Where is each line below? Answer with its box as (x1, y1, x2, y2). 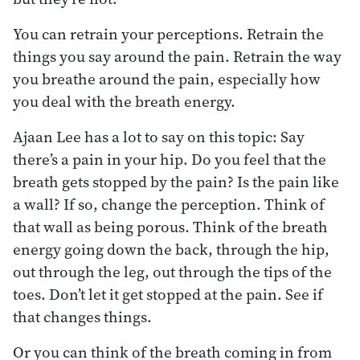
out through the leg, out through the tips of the (13, 260, 332, 282)
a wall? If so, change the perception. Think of (13, 193, 325, 215)
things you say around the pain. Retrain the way (13, 45, 342, 67)
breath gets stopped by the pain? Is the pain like (13, 170, 339, 192)
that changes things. (13, 305, 152, 327)
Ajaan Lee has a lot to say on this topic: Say (13, 125, 305, 147)
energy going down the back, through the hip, (13, 238, 329, 260)
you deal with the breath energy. (13, 90, 235, 112)
